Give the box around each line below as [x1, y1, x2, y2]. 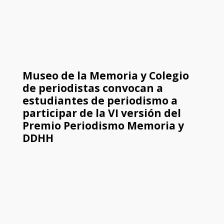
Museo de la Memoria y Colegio [22, 68, 189, 83]
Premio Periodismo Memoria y [22, 118, 184, 133]
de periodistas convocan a [22, 81, 163, 95]
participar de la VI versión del [22, 106, 181, 120]
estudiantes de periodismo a [22, 93, 177, 108]
